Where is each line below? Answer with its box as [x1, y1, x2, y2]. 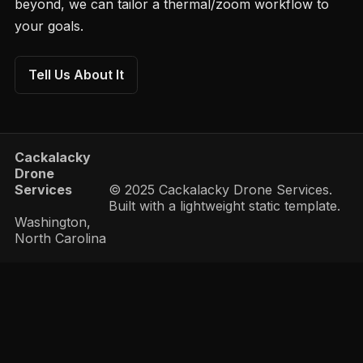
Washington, [14, 214, 91, 231]
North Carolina [14, 230, 106, 247]
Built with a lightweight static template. [108, 198, 340, 215]
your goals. [14, 18, 83, 35]
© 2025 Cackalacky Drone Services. [108, 181, 332, 199]
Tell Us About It [28, 66, 124, 83]
